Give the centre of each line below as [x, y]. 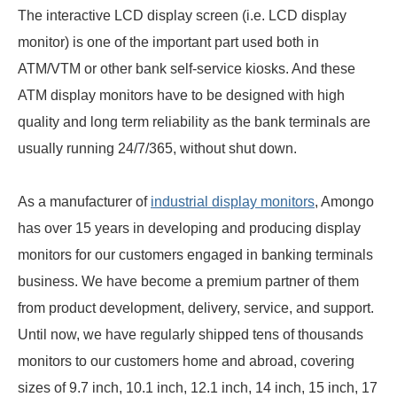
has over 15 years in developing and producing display [189, 228]
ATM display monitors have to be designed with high [181, 95]
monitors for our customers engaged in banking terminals [195, 254]
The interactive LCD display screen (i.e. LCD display [182, 15]
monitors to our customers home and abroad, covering [186, 361]
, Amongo [344, 201]
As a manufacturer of [84, 201]
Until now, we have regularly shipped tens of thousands [191, 334]
